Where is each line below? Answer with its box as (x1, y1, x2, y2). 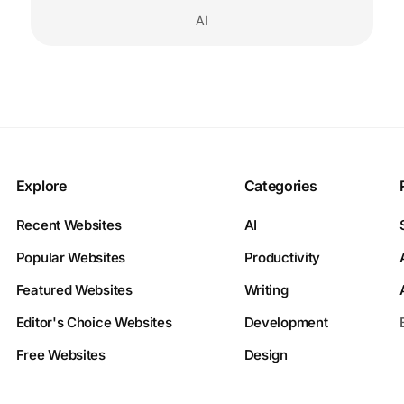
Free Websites (15, 346, 106, 364)
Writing (243, 281, 289, 299)
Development (243, 314, 328, 332)
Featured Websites (15, 281, 133, 299)
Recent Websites (15, 216, 122, 234)
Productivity (243, 249, 321, 267)
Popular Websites (15, 249, 125, 267)
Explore (15, 177, 67, 196)
